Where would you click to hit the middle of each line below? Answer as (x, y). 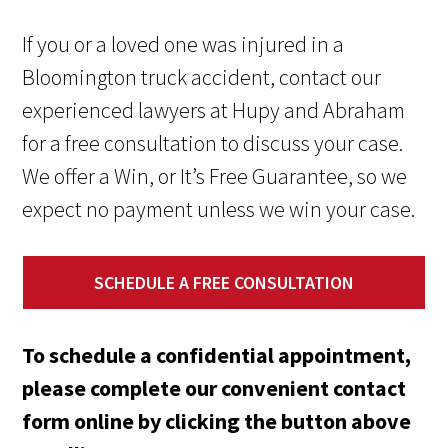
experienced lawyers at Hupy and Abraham (214, 110)
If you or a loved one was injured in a (183, 44)
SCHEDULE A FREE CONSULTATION (224, 283)
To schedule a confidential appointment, (217, 355)
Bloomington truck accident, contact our (202, 77)
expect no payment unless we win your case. (219, 209)
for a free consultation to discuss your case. (213, 143)
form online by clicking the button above (217, 421)
